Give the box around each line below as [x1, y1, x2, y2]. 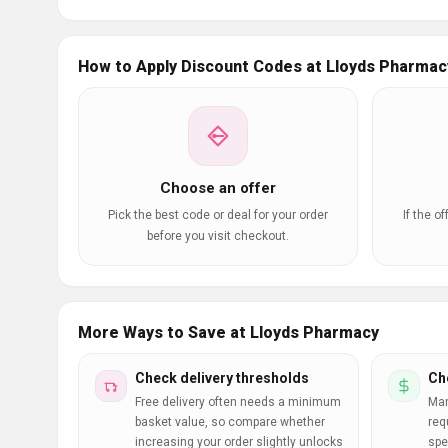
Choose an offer [160, 179, 276, 197]
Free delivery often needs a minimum [135, 395, 341, 409]
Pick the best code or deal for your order [108, 208, 328, 222]
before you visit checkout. [147, 229, 289, 243]
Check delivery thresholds [135, 370, 309, 386]
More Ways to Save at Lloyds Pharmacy [78, 323, 379, 342]
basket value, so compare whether [135, 415, 325, 429]
